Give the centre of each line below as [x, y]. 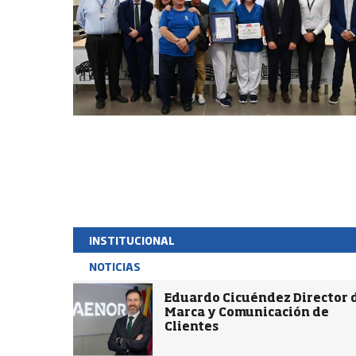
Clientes [192, 327]
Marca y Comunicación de [247, 313]
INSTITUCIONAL [132, 240]
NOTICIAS [115, 266]
